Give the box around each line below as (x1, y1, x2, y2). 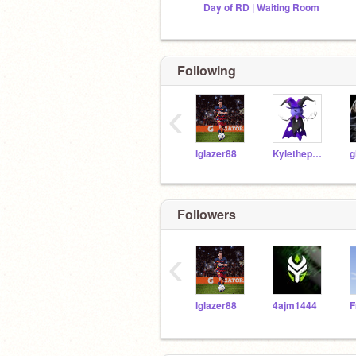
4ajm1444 (273, 298, 317, 312)
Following (177, 61, 236, 79)
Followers (177, 204, 236, 223)
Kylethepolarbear (312, 147, 322, 161)
